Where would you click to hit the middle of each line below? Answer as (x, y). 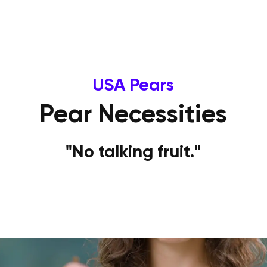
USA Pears (133, 84)
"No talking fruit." (133, 151)
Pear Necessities (133, 113)
